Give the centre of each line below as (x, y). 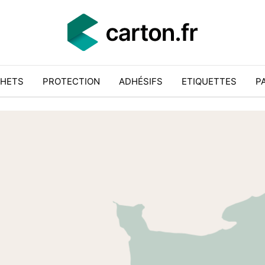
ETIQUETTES (209, 81)
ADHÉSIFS (140, 81)
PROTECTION (71, 81)
